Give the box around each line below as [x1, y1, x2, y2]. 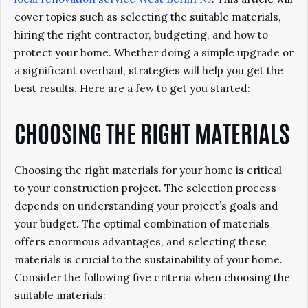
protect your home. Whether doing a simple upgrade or [14, 46, 294, 59]
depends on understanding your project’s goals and [14, 199, 278, 212]
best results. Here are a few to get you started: [14, 82, 250, 95]
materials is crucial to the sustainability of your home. [14, 253, 283, 266]
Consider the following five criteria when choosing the [14, 271, 290, 284]
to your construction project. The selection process [14, 181, 276, 195]
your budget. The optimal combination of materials [14, 217, 269, 230]
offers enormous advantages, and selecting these [14, 235, 267, 248]
